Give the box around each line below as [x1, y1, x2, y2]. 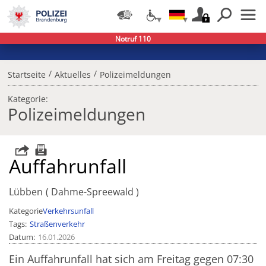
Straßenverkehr [29, 218, 85, 230]
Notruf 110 [115, 34, 151, 45]
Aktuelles [54, 69, 91, 81]
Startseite [7, 69, 46, 81]
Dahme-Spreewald [48, 185, 136, 199]
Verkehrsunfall [43, 205, 94, 217]
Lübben [9, 185, 43, 199]
